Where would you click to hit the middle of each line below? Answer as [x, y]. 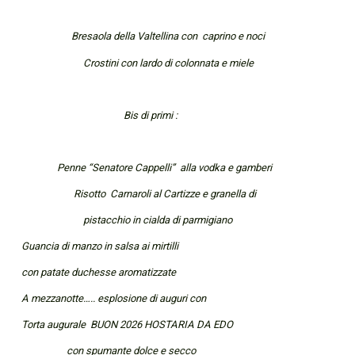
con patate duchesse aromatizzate [102, 273]
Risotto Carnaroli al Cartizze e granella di [138, 193]
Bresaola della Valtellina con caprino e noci [143, 36]
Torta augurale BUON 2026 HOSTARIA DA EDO [127, 325]
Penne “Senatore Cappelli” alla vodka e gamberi [146, 167]
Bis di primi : [99, 115]
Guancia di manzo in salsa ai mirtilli [99, 246]
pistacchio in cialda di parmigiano [131, 219]
